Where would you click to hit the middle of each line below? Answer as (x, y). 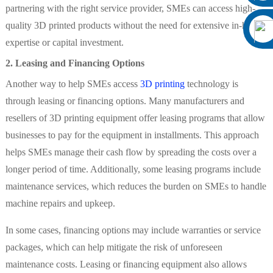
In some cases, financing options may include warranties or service (133, 230)
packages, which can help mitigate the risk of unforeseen (114, 247)
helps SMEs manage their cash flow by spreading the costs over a (131, 152)
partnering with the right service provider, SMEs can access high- (130, 9)
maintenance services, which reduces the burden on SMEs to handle (136, 186)
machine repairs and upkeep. (60, 204)
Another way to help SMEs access (73, 84)
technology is (211, 84)
